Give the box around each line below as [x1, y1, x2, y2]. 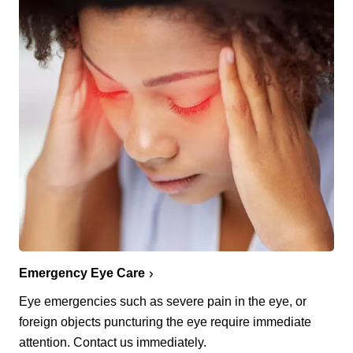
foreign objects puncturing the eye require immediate [19, 314, 311, 329]
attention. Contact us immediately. [19, 335, 206, 349]
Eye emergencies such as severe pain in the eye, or [19, 294, 307, 308]
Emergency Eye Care [19, 266, 145, 280]
